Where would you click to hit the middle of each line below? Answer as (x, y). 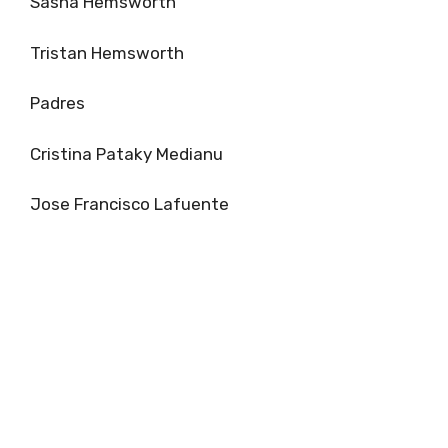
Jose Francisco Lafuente (129, 204)
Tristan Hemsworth (107, 52)
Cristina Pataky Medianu (126, 153)
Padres (57, 103)
